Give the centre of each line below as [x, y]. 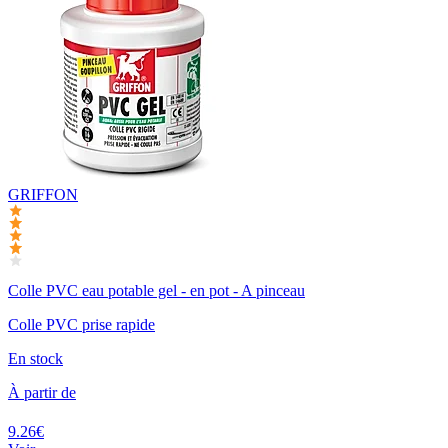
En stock [35, 359]
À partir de [42, 393]
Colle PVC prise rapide [81, 325]
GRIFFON [43, 194]
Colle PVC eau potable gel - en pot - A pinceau [156, 291]
